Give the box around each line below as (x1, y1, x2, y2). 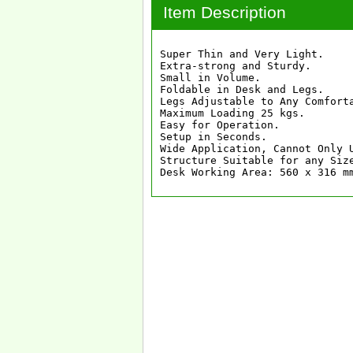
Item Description (163, 3, 286, 22)
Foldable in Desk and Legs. (160, 84, 324, 96)
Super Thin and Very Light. (160, 48, 324, 61)
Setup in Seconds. (160, 131, 267, 143)
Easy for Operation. (160, 119, 280, 132)
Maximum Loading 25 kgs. (160, 107, 305, 120)
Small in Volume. (160, 72, 261, 84)
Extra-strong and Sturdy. (160, 60, 311, 72)
